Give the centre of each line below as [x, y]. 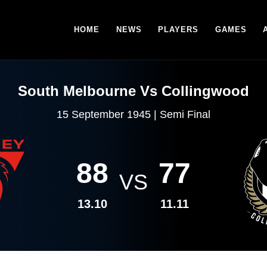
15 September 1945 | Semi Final [133, 114]
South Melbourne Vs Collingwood [133, 91]
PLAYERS [178, 30]
